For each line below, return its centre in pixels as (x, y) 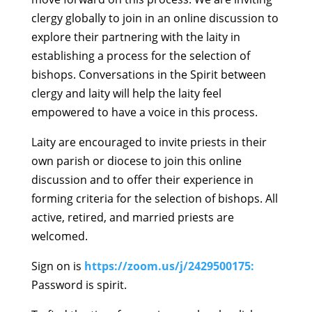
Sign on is (57, 266)
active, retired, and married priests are (132, 218)
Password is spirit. (79, 285)
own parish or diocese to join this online (136, 161)
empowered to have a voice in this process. (144, 112)
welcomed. (59, 236)
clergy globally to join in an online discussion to (155, 18)
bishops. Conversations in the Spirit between (148, 75)
